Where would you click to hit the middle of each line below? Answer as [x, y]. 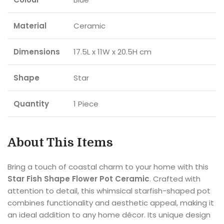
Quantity [31, 103]
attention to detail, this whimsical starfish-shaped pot [109, 190]
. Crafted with [175, 178]
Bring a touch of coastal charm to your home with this [108, 166]
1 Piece [86, 103]
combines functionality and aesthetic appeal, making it [111, 202]
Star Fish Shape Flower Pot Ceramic [78, 178]
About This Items [60, 142]
